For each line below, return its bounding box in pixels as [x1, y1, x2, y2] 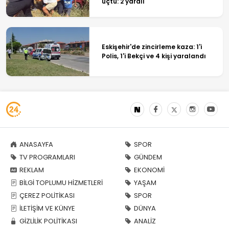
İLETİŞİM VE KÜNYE [19, 203, 75, 213]
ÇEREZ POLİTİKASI [19, 190, 75, 200]
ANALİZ [134, 216, 156, 226]
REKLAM [19, 165, 44, 175]
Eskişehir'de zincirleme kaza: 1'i [101, 42, 202, 51]
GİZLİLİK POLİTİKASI [19, 216, 77, 226]
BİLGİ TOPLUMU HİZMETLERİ [19, 177, 103, 188]
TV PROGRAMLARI [19, 152, 75, 162]
